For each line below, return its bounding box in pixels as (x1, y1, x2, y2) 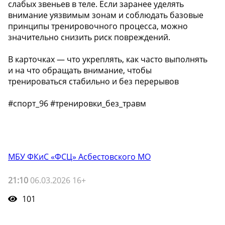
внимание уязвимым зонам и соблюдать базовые (8, 9, 203, 21)
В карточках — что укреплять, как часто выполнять (8, 53, 207, 65)
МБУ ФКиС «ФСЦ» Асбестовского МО (8, 151, 151, 162)
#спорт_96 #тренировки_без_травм (8, 97, 146, 109)
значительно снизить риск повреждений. (8, 31, 170, 43)
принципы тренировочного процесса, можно (8, 20, 188, 32)
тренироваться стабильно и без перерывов (8, 75, 179, 87)
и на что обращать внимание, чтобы (8, 64, 152, 76)
